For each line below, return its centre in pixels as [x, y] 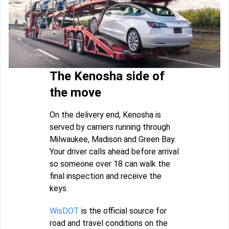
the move [75, 93]
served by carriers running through [110, 127]
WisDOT [64, 211]
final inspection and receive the [106, 176]
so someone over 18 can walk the [110, 164]
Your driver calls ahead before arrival [114, 152]
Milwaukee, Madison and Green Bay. [113, 140]
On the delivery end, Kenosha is [105, 115]
